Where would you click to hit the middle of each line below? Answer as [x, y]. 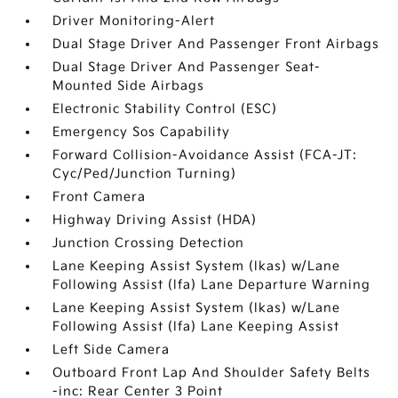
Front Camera [99, 197]
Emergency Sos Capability [142, 132]
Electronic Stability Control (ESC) [165, 109]
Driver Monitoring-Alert [134, 21]
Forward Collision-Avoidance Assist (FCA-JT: [205, 155]
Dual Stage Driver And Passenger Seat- [187, 67]
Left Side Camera [111, 350]
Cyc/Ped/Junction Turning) [145, 174]
